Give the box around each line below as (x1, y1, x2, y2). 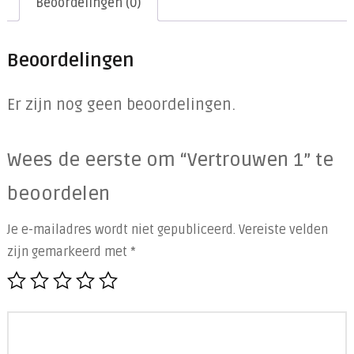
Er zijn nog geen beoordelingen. (6, 96, 235, 115)
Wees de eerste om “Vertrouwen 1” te (6, 149, 333, 172)
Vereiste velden (238, 222, 328, 239)
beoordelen (6, 183, 110, 206)
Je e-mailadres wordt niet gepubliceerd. (6, 222, 235, 239)
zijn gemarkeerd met (6, 244, 130, 261)
